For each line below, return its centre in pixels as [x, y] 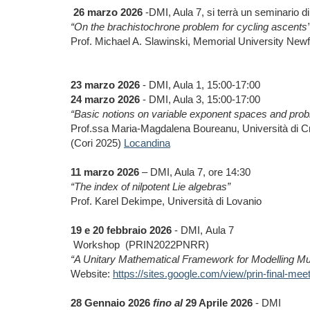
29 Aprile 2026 [219, 303]
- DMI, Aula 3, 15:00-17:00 [200, 99]
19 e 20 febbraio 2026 [121, 230]
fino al [168, 303]
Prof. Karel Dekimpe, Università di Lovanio [166, 201]
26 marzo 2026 [108, 12]
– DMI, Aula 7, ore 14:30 [195, 172]
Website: [92, 274]
